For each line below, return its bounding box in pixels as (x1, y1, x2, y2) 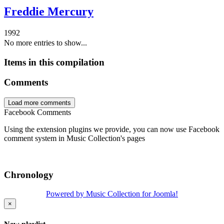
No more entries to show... (4, 38, 87, 47)
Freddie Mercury (4, 4, 93, 18)
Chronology (4, 169, 53, 180)
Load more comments (8, 98, 71, 106)
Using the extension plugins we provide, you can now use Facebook (4, 124, 219, 133)
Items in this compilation (4, 56, 104, 67)
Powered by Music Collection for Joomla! (46, 189, 178, 198)
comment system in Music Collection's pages (4, 133, 145, 142)
